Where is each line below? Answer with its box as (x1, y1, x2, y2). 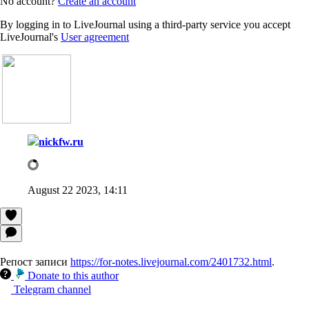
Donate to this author (28, 269, 119, 281)
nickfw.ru (39, 135, 83, 148)
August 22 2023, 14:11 (28, 183, 128, 196)
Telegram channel (14, 283, 91, 295)
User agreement (61, 30, 129, 43)
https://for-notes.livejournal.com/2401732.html (70, 255, 272, 268)
